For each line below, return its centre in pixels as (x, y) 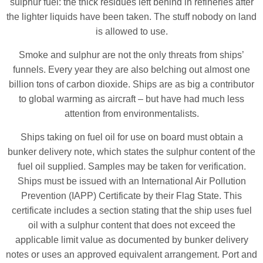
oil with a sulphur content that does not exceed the (131, 225)
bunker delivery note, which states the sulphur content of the (131, 151)
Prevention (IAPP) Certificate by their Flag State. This (131, 195)
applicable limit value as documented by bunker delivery (131, 240)
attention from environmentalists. (131, 113)
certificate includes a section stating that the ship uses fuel (131, 210)
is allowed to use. (131, 31)
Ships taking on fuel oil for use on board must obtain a (131, 137)
